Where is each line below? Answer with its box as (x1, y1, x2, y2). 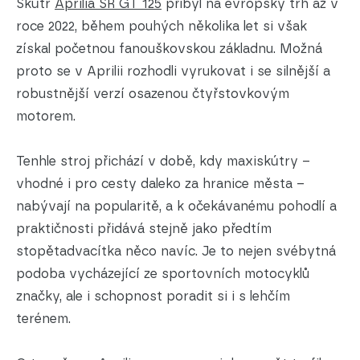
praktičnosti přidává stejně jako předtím (16, 220, 272, 236)
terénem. (16, 310, 71, 326)
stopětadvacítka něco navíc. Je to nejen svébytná (16, 243, 336, 259)
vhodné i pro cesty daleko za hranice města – (16, 175, 305, 191)
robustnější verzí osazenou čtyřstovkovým (16, 85, 289, 101)
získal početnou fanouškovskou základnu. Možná (16, 40, 322, 56)
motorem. (16, 108, 76, 124)
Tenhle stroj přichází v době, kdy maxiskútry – (16, 153, 310, 169)
